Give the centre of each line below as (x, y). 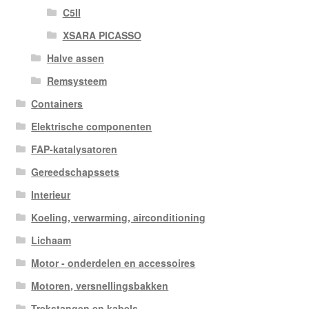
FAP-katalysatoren (74, 149)
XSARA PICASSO (102, 35)
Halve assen (75, 58)
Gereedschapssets (76, 171)
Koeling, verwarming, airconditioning (119, 217)
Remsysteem (77, 80)
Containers (57, 103)
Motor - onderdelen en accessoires (113, 262)
